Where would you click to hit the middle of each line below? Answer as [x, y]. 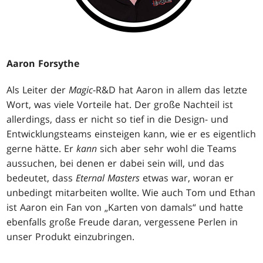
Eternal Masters [108, 178]
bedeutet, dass [41, 178]
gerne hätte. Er [42, 148]
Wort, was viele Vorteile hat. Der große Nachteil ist [120, 104]
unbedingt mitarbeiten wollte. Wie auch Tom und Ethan [131, 192]
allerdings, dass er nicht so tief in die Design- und [118, 119]
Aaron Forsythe [43, 63]
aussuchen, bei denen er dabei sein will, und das [116, 163]
